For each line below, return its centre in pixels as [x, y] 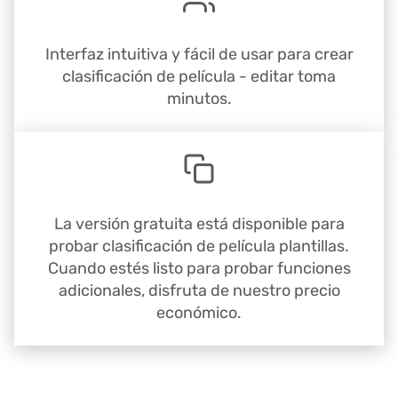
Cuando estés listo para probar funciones [199, 269]
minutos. [199, 99]
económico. [199, 313]
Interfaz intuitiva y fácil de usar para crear [199, 55]
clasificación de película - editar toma [199, 77]
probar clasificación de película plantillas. [199, 247]
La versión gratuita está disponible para [199, 224]
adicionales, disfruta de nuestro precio [199, 291]
